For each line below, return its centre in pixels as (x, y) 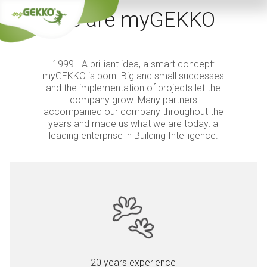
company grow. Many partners (133, 100)
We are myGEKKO (133, 20)
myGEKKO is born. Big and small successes (133, 76)
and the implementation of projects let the (133, 88)
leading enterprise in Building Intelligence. (133, 136)
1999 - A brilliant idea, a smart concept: (133, 64)
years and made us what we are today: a (133, 124)
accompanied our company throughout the (133, 112)
